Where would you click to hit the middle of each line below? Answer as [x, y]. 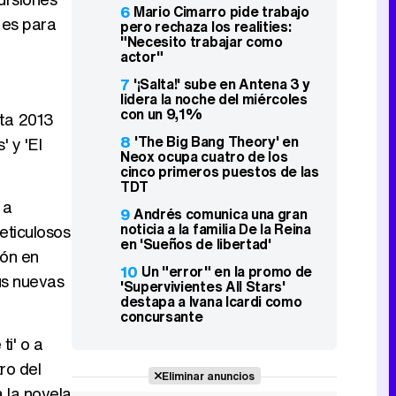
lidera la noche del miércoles [214, 99]
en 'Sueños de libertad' [196, 244]
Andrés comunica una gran [221, 214]
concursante [162, 316]
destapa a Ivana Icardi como [211, 301]
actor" [142, 57]
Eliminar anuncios [208, 376]
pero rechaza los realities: [206, 27]
